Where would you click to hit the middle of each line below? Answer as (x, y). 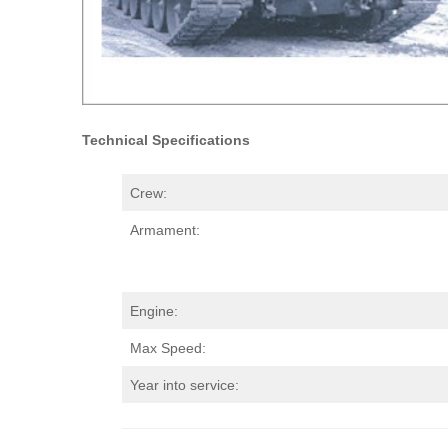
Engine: (154, 310)
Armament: (165, 229)
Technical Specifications (166, 140)
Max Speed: (168, 347)
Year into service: (184, 384)
